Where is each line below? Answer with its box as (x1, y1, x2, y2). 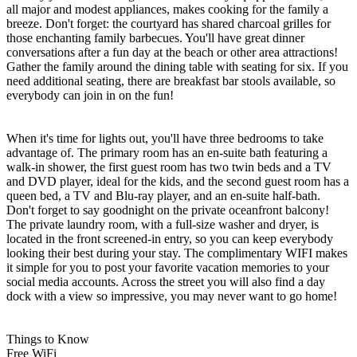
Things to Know (6, 331, 89, 346)
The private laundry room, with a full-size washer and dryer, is (6, 217, 319, 231)
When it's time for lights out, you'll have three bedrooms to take (6, 131, 324, 145)
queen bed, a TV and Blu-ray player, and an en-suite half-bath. (6, 188, 320, 202)
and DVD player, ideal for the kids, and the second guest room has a (6, 174, 349, 188)
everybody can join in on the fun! (6, 88, 174, 102)
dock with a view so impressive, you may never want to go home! (6, 288, 337, 303)
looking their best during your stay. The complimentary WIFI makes (6, 245, 347, 260)
